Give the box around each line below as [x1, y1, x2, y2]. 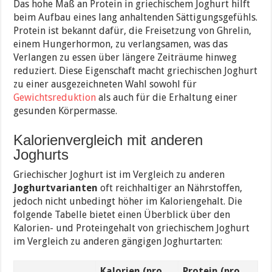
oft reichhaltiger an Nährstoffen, [98, 182, 243, 194]
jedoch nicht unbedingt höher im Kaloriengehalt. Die [13, 195, 243, 208]
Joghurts [13, 146, 69, 163]
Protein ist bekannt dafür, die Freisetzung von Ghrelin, [13, 25, 252, 37]
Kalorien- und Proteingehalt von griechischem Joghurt [13, 222, 250, 234]
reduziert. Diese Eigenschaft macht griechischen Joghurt [13, 65, 258, 77]
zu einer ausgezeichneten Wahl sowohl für [13, 78, 197, 90]
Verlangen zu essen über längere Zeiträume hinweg [13, 52, 237, 64]
